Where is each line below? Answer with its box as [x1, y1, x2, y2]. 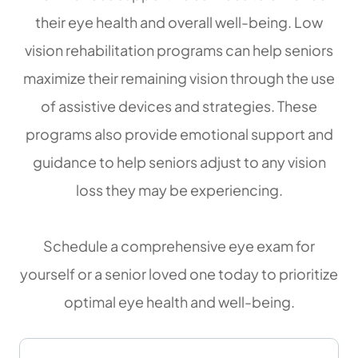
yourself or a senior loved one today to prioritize [20, 265, 338, 284]
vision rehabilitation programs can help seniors [25, 41, 333, 60]
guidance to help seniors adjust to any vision [32, 153, 326, 172]
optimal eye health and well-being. [63, 292, 295, 312]
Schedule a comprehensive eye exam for [43, 237, 315, 256]
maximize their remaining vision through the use [23, 69, 335, 88]
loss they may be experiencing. [75, 181, 283, 200]
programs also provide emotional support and [25, 125, 333, 144]
